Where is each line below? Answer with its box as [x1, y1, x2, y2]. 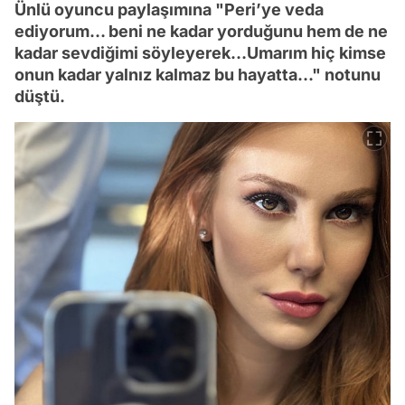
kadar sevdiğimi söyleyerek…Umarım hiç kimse [14, 42, 386, 62]
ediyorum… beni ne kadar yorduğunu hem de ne [14, 21, 388, 41]
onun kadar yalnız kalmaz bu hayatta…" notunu [14, 64, 381, 84]
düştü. [14, 86, 65, 106]
